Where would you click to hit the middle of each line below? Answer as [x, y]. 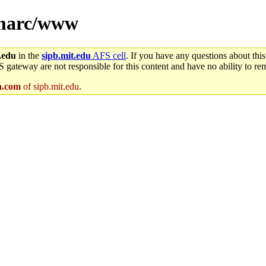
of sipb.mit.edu [50, 86]
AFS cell [108, 55]
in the [29, 55]
